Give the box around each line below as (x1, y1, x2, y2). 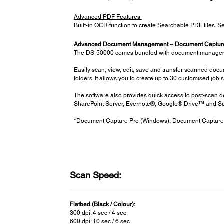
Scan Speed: (70, 169, 122, 180)
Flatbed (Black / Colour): (70, 200, 136, 208)
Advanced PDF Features (73, 13, 142, 20)
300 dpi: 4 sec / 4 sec (70, 209, 127, 216)
